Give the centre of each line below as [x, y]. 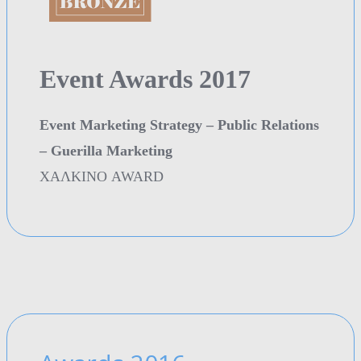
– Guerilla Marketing [106, 151]
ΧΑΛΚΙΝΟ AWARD [102, 177]
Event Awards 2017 [145, 79]
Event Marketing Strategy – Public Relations [179, 125]
